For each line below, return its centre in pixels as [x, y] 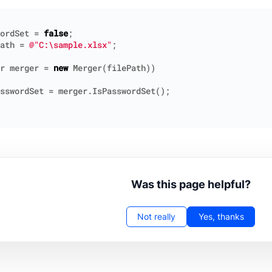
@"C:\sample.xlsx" [70, 45]
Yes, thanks [221, 217]
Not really [157, 217]
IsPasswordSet [124, 91]
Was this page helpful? [191, 185]
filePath [126, 68]
